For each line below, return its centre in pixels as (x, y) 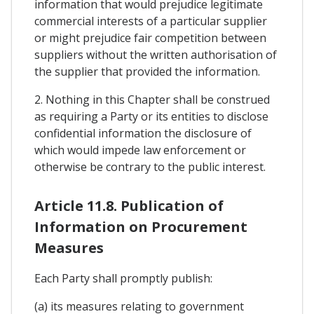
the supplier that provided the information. (147, 71)
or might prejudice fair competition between (150, 37)
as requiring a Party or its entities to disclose (151, 116)
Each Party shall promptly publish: (123, 278)
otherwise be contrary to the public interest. (150, 166)
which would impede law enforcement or (140, 150)
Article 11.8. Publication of (129, 205)
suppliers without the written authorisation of (156, 54)
